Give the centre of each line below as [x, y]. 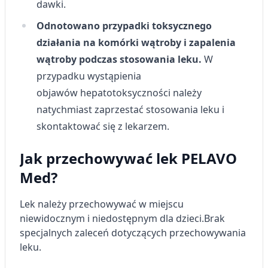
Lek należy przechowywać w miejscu [102, 204]
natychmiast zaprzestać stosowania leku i [130, 109]
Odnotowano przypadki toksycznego [124, 26]
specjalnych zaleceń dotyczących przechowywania [133, 233]
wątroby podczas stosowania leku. [120, 59]
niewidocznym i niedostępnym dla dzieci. [112, 218]
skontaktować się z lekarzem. [103, 126]
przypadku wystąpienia [89, 76]
